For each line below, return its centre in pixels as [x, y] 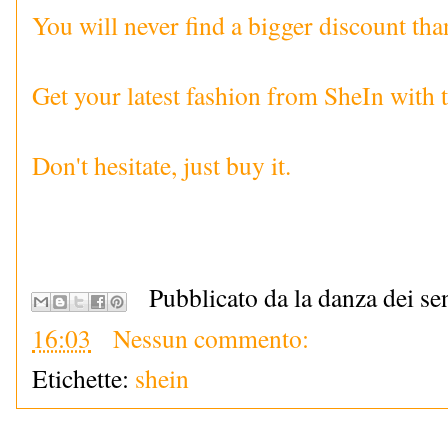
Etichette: [83, 378]
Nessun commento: [211, 338]
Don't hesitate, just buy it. [161, 164]
